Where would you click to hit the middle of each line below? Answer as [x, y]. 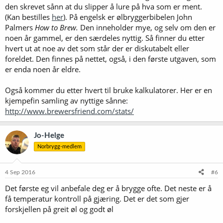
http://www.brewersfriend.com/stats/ [69, 111]
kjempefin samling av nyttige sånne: [66, 100]
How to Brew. [57, 27]
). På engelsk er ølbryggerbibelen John [128, 17]
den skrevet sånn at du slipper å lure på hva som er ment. [104, 6]
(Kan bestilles [28, 17]
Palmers [20, 27]
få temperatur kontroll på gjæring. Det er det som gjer [97, 199]
